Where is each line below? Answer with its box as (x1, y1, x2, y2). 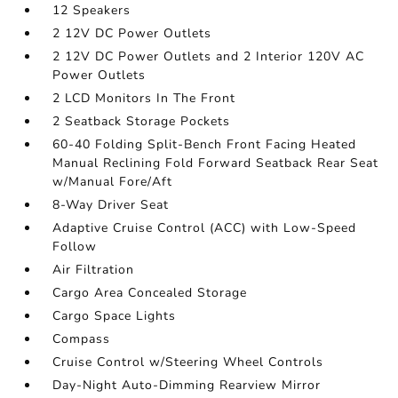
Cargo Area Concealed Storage (52, 284, 248, 301)
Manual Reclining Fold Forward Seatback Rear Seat (52, 155, 379, 171)
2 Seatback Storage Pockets (52, 113, 231, 130)
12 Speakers (52, 2, 131, 19)
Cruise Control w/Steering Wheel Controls (52, 354, 324, 370)
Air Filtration (52, 261, 135, 278)
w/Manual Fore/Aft (52, 173, 173, 190)
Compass (52, 330, 111, 347)
